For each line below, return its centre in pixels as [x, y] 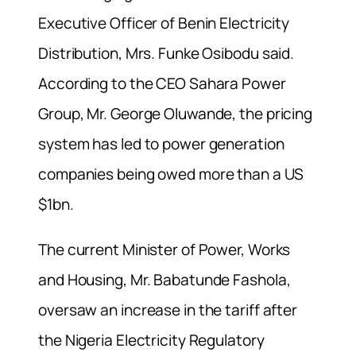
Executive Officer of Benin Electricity [164, 23]
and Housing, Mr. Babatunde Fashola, [164, 280]
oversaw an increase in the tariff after [168, 310]
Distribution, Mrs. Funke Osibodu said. [166, 54]
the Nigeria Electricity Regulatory [151, 341]
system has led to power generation [161, 144]
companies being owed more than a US [171, 174]
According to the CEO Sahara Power [162, 84]
